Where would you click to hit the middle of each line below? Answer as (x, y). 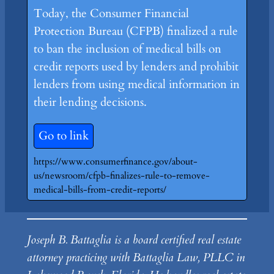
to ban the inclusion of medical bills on (127, 49)
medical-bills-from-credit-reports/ (100, 190)
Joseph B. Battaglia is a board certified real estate (134, 240)
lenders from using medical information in (136, 85)
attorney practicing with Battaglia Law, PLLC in (135, 258)
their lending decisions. (90, 102)
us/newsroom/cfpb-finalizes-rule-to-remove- (121, 176)
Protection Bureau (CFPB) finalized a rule (135, 31)
